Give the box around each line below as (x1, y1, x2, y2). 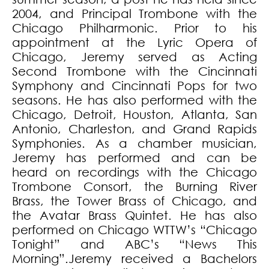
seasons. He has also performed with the (12, 93, 257, 107)
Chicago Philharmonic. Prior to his (12, 21, 257, 35)
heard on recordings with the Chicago (12, 165, 257, 180)
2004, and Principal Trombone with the (12, 7, 257, 21)
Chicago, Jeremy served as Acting (12, 50, 257, 64)
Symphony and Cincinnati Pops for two (12, 79, 257, 93)
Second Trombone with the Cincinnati (12, 64, 257, 79)
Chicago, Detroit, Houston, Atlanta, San (12, 107, 257, 122)
